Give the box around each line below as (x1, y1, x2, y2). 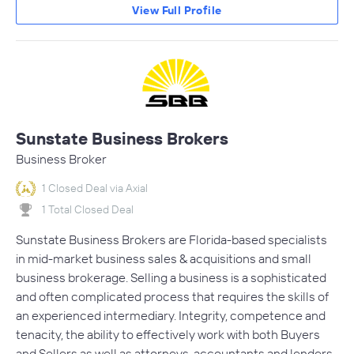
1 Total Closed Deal (42, 201, 134, 217)
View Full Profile (132, 2, 222, 17)
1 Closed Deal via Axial (42, 180, 148, 195)
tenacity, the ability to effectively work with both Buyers (16, 326, 320, 343)
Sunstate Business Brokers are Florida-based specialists (16, 232, 327, 248)
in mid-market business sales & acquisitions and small (16, 250, 311, 267)
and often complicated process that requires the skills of (16, 288, 329, 305)
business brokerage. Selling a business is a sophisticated (16, 269, 326, 286)
